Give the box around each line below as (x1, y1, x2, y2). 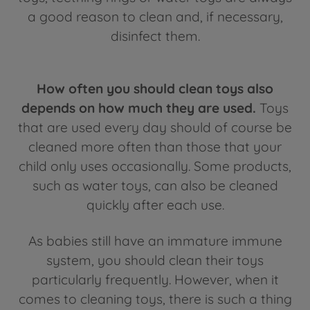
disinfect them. (110, 27, 200, 44)
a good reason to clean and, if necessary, (27, 8, 283, 25)
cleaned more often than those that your (28, 138, 282, 155)
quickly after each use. (86, 196, 224, 213)
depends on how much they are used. (21, 99, 256, 116)
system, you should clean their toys (46, 251, 264, 268)
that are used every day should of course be (18, 118, 292, 136)
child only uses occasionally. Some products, (19, 157, 291, 174)
